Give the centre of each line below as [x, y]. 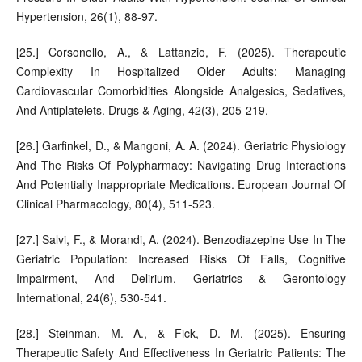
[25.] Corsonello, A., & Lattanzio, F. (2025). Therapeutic [181, 51]
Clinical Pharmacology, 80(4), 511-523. [115, 203]
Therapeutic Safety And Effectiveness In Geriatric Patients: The [181, 352]
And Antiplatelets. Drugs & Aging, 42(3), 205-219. [142, 109]
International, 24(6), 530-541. [91, 297]
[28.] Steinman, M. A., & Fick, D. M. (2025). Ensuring [181, 333]
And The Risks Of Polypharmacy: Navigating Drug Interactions [181, 164]
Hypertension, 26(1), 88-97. [86, 16]
